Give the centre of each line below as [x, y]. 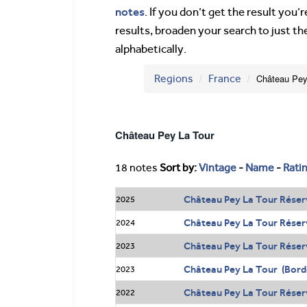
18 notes [136, 168]
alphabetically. [151, 49]
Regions [174, 79]
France [225, 79]
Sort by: [179, 168]
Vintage [218, 168]
